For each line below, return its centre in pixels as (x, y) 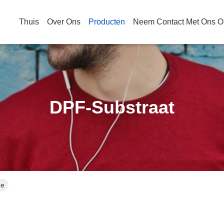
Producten (107, 22)
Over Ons (64, 22)
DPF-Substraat (112, 107)
